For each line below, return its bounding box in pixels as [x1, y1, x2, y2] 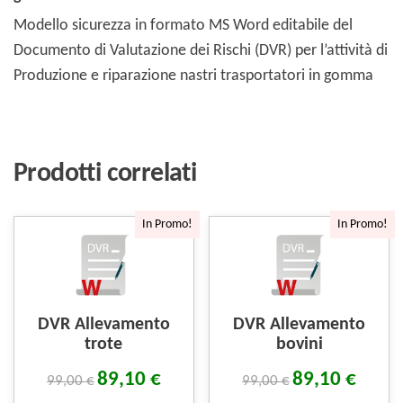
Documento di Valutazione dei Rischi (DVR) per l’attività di [13, 42, 388, 60]
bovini [275, 336, 323, 354]
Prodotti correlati [13, 160, 197, 189]
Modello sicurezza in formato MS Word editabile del [13, 17, 353, 35]
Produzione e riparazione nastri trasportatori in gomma [13, 67, 373, 85]
